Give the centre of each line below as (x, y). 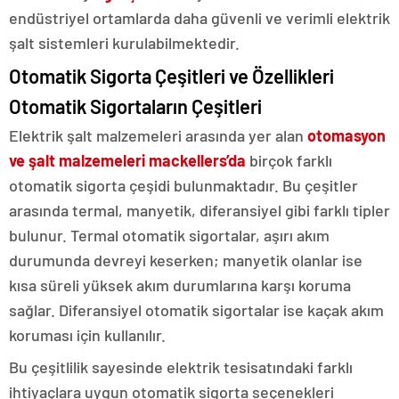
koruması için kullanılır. (87, 334)
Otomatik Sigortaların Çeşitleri (135, 106)
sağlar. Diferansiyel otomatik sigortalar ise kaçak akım (196, 309)
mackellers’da (195, 160)
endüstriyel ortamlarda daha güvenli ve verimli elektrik (199, 17)
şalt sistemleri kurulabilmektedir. (124, 42)
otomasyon (346, 135)
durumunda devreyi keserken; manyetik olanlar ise (186, 260)
